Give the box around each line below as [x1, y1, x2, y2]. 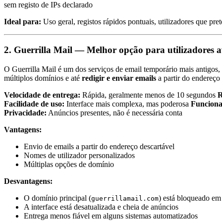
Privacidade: [4, 108, 47, 117]
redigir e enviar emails [82, 73, 156, 82]
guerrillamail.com [91, 194, 159, 202]
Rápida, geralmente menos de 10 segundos [80, 90, 218, 99]
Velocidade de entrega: [4, 90, 80, 99]
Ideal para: [4, 17, 41, 26]
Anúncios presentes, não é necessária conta [47, 108, 182, 117]
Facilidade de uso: [4, 99, 64, 108]
